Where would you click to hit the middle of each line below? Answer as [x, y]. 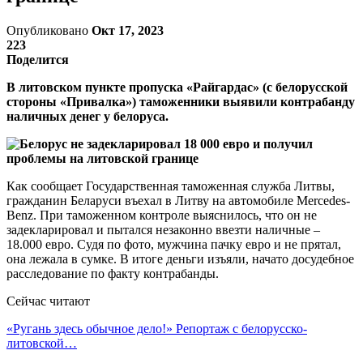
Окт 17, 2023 [128, 30]
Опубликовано [49, 30]
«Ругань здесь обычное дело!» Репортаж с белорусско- [157, 328]
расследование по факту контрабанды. [113, 273]
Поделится [38, 59]
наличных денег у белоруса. [88, 116]
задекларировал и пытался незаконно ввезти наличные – [163, 229]
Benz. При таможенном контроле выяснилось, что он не [162, 215]
